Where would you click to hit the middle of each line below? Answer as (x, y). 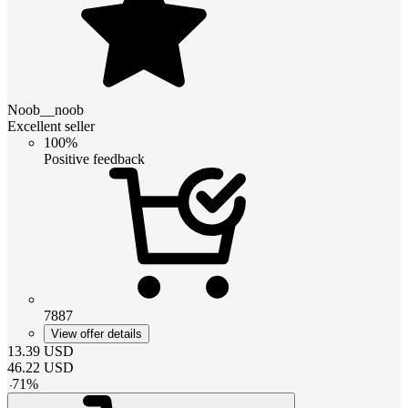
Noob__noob (46, 109)
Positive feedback (94, 158)
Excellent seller (51, 126)
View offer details (97, 333)
